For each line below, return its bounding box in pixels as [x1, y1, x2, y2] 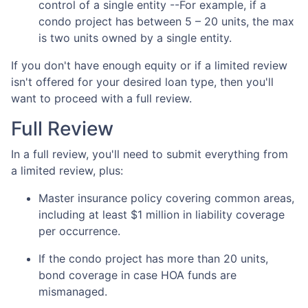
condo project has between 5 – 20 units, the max [38, 14, 294, 29]
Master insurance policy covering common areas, [38, 191, 294, 206]
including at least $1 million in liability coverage [38, 208, 285, 222]
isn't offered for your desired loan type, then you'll [11, 75, 274, 89]
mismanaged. [38, 285, 107, 299]
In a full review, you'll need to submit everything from [11, 147, 288, 162]
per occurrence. [38, 224, 120, 239]
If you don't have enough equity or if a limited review [11, 58, 287, 73]
